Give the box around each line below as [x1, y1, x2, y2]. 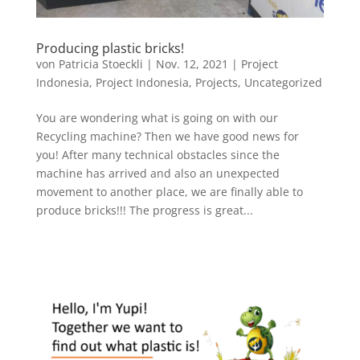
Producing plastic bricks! [35, 39, 184, 58]
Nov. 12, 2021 [155, 56, 228, 72]
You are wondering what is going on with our [35, 110, 278, 126]
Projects [194, 75, 238, 91]
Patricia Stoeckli [58, 56, 143, 72]
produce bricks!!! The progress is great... [35, 202, 253, 219]
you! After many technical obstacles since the [35, 147, 280, 163]
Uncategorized [243, 75, 322, 91]
